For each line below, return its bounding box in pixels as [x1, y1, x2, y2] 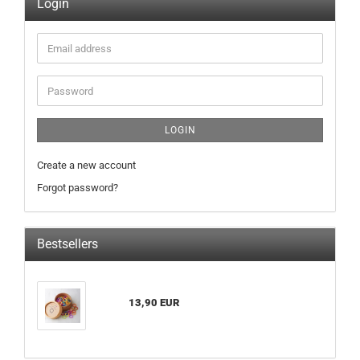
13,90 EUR [128, 297, 179, 309]
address [47, 55, 84, 67]
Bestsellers [37, 236, 98, 252]
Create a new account [37, 159, 136, 171]
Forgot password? [37, 182, 118, 194]
